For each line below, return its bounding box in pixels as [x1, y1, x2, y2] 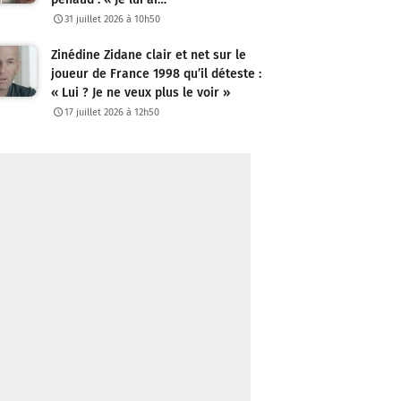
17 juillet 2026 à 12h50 [64, 107, 160, 119]
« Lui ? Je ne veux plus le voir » [51, 85, 230, 101]
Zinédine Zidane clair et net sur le [51, 47, 246, 64]
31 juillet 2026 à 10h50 [64, 13, 161, 26]
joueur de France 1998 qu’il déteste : [51, 66, 261, 82]
